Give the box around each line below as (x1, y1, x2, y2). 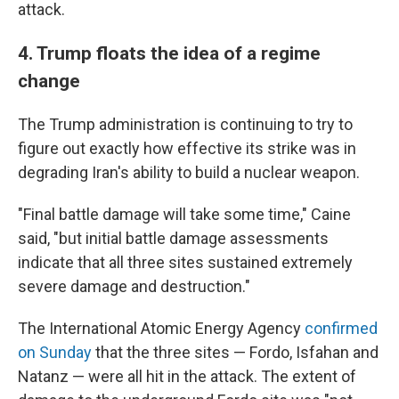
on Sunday (18, 343, 92, 362)
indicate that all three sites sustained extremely (18, 253, 353, 272)
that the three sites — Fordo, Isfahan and (92, 343, 379, 362)
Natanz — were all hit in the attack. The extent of (18, 367, 356, 386)
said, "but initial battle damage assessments (18, 229, 329, 248)
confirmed (305, 319, 378, 338)
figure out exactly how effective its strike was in (18, 139, 356, 158)
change (18, 69, 80, 92)
